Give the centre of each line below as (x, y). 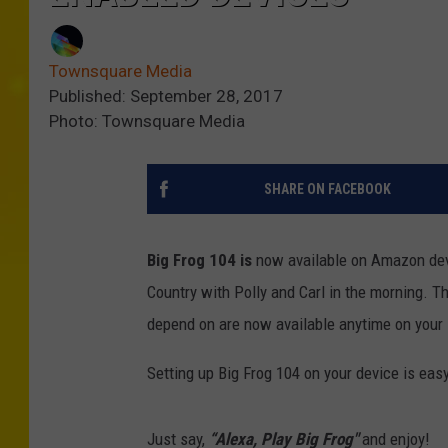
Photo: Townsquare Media (147, 121)
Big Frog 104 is (201, 260)
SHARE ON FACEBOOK (327, 189)
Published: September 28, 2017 (166, 96)
